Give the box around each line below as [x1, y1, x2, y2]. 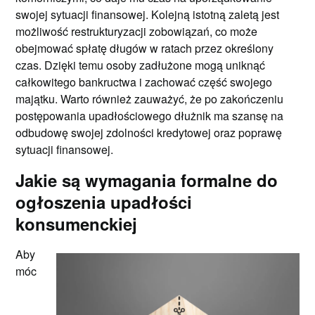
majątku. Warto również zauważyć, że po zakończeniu [15, 91, 284, 107]
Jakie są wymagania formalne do [15, 168, 278, 192]
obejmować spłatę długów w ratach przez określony [15, 40, 274, 56]
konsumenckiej [15, 212, 138, 236]
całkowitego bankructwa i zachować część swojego [15, 74, 273, 90]
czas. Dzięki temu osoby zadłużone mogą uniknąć [15, 57, 266, 73]
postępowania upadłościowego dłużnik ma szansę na [15, 108, 284, 124]
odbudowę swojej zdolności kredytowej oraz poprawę [15, 124, 283, 141]
